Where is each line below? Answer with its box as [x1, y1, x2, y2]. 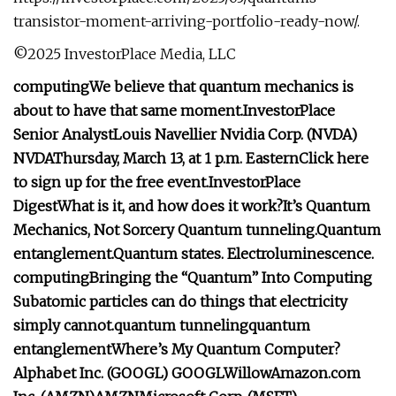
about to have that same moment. [13, 102, 243, 119]
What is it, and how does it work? [57, 197, 283, 215]
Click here [299, 149, 369, 167]
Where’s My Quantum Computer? [111, 340, 340, 358]
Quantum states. [113, 245, 227, 263]
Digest [13, 197, 57, 215]
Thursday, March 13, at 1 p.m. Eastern [53, 149, 299, 167]
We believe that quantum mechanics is [89, 78, 354, 95]
